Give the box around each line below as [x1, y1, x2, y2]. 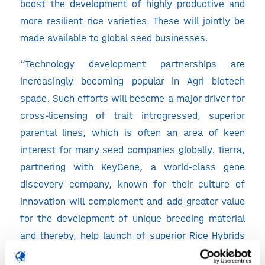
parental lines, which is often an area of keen [20, 126, 245, 138]
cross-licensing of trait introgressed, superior [20, 109, 245, 121]
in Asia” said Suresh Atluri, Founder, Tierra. [20, 246, 208, 258]
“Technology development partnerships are [20, 57, 245, 70]
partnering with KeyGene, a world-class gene [20, 160, 245, 173]
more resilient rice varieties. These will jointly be [20, 15, 245, 27]
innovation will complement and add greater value [20, 195, 245, 207]
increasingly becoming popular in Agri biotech [20, 75, 245, 87]
